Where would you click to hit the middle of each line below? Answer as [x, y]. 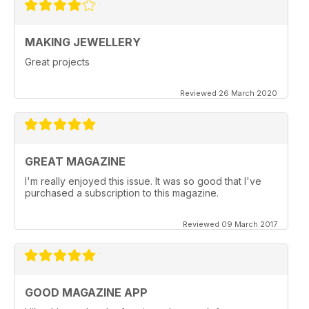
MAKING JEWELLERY [83, 42]
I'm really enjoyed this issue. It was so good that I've [143, 181]
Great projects [57, 62]
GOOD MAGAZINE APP [86, 292]
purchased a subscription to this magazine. [122, 193]
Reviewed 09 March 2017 [230, 224]
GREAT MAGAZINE [75, 161]
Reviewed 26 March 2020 [229, 93]
